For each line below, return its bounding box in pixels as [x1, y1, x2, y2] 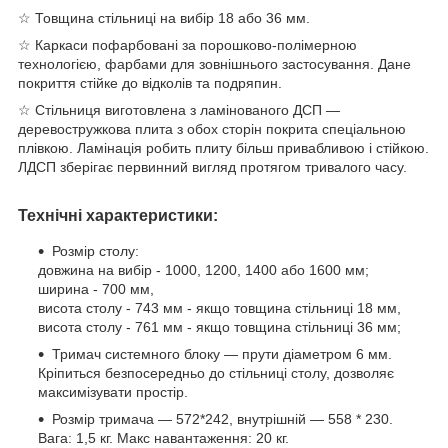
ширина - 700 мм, [38, 281, 154, 298]
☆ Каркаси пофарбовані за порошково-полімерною [18, 37, 357, 54]
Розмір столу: [52, 243, 139, 260]
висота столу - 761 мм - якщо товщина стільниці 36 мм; [38, 319, 401, 336]
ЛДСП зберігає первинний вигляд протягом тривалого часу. [18, 159, 407, 176]
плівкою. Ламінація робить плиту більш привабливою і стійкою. [18, 140, 429, 157]
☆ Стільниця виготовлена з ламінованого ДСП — [18, 102, 340, 119]
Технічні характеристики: [18, 207, 218, 225]
